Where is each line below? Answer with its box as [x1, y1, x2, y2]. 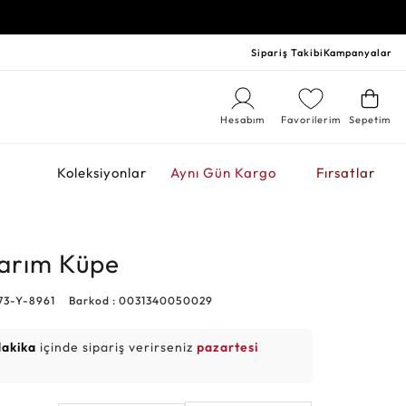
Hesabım [220, 113, 266, 126]
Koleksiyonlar [56, 164, 147, 181]
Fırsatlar [315, 164, 375, 181]
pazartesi [197, 339, 259, 355]
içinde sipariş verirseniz [36, 339, 198, 355]
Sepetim [348, 113, 391, 126]
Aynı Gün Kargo [169, 164, 276, 181]
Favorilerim [280, 113, 341, 126]
